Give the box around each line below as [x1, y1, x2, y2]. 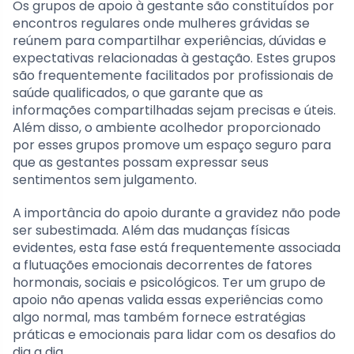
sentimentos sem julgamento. [13, 170, 197, 189]
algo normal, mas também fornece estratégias [13, 307, 306, 326]
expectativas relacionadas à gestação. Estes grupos [13, 48, 336, 67]
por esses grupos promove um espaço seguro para [13, 135, 331, 154]
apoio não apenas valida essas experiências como [13, 290, 323, 309]
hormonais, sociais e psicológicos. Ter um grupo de [13, 273, 326, 292]
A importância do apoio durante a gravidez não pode [13, 203, 341, 222]
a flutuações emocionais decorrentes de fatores [13, 255, 312, 274]
